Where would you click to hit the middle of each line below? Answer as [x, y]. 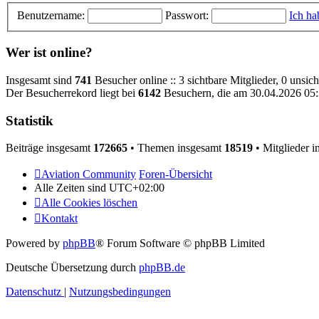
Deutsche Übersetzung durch [72, 268]
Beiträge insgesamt [49, 148]
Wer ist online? [49, 53]
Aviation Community [89, 174]
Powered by [34, 244]
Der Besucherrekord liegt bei [72, 93]
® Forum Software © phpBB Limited [180, 244]
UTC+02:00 [137, 188]
